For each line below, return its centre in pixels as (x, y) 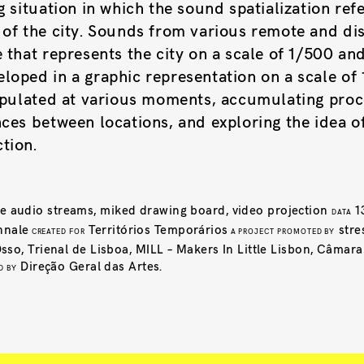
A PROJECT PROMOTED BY (282, 231)
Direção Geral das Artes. (89, 265)
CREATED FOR (57, 231)
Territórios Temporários (156, 229)
